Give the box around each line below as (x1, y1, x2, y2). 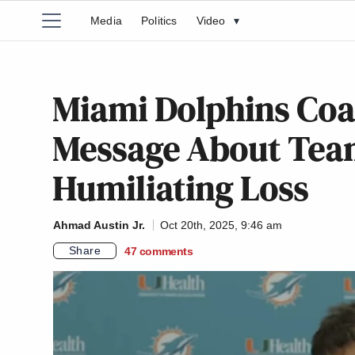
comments (139, 244, 193, 258)
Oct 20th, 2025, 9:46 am (160, 219, 282, 231)
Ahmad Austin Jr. (53, 219, 145, 231)
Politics (141, 14, 177, 27)
